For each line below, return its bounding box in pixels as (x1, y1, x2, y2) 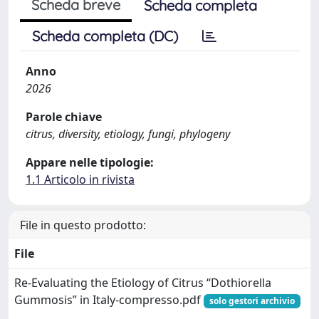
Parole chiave (26, 108, 102, 125)
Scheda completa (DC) (32, 26, 178, 45)
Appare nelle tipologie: (26, 154, 154, 170)
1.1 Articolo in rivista (26, 171, 135, 187)
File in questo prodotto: (20, 216, 146, 233)
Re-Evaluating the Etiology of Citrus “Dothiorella (14, 274, 271, 291)
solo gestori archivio (209, 294, 295, 307)
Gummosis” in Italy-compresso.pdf (14, 291, 204, 308)
